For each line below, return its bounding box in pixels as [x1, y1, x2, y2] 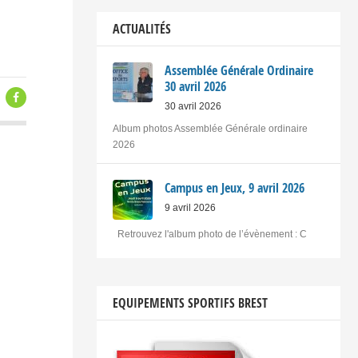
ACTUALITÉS [112, 20, 171, 38]
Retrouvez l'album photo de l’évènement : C [112, 229, 307, 241]
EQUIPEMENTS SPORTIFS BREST [112, 294, 268, 312]
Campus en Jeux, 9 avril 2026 [164, 179, 304, 197]
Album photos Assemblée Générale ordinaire [112, 123, 308, 135]
